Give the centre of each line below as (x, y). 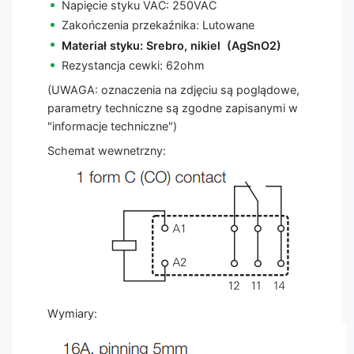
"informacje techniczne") (112, 126)
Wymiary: (72, 313)
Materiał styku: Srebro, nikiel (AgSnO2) (171, 45)
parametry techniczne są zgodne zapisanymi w (173, 107)
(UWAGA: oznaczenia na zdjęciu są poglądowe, (173, 89)
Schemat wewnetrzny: (107, 150)
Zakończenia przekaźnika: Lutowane (158, 25)
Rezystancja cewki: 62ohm (133, 65)
